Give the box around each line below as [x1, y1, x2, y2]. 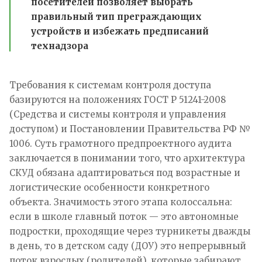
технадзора [31, 40, 88, 51]
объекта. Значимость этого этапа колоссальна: [9, 196, 232, 208]
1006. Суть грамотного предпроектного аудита [9, 137, 232, 149]
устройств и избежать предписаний [31, 25, 209, 37]
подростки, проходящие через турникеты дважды [9, 225, 250, 237]
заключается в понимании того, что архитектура [9, 152, 245, 164]
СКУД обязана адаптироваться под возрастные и [9, 167, 240, 178]
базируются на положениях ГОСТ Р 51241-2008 [9, 94, 226, 105]
